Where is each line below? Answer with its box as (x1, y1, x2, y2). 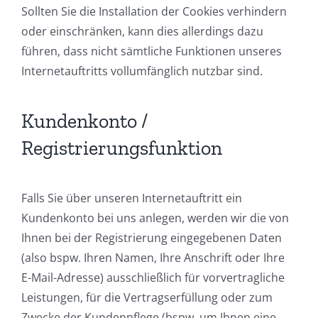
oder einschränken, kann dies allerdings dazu (21, 23, 263, 40)
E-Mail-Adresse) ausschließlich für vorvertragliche (21, 269, 285, 285)
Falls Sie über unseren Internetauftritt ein (21, 190, 242, 206)
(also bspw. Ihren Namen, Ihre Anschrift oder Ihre (21, 249, 285, 265)
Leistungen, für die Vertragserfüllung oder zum (21, 289, 273, 305)
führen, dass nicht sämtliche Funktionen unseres (21, 43, 282, 60)
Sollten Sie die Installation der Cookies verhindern (21, 4, 287, 20)
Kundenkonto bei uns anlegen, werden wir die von (21, 209, 289, 226)
